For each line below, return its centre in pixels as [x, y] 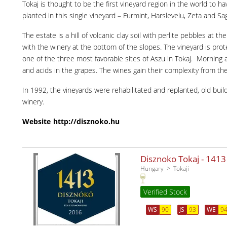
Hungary [152, 169]
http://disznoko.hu [86, 122]
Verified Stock [165, 192]
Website [36, 122]
